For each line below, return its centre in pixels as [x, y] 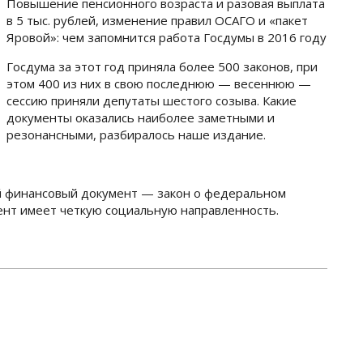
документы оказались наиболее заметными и [141, 117]
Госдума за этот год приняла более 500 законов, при [162, 66]
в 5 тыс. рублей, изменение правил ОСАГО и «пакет [157, 20]
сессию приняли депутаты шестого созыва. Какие [152, 100]
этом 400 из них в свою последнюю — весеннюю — [159, 83]
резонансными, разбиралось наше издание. [136, 135]
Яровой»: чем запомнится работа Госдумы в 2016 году [167, 37]
